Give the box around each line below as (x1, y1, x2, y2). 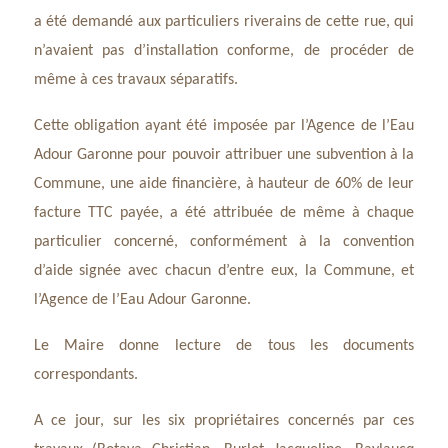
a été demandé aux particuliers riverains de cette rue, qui (33, 14, 415, 30)
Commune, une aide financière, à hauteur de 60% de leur (33, 176, 415, 192)
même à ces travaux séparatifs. (33, 72, 238, 88)
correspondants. (33, 367, 138, 383)
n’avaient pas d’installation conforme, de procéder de (33, 43, 415, 59)
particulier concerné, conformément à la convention (33, 234, 415, 250)
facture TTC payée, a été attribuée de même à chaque (33, 205, 415, 221)
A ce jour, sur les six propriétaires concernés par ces (33, 413, 415, 429)
